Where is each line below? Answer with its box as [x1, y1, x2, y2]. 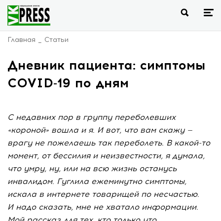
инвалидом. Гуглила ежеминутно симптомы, [7, 177, 186, 186]
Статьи [44, 36, 69, 44]
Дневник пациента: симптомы [7, 57, 206, 73]
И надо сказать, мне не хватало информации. [7, 202, 198, 212]
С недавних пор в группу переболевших [7, 112, 176, 122]
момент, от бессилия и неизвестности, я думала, [7, 151, 205, 160]
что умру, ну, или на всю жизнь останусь [7, 164, 177, 173]
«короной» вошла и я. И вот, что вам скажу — [7, 125, 192, 135]
